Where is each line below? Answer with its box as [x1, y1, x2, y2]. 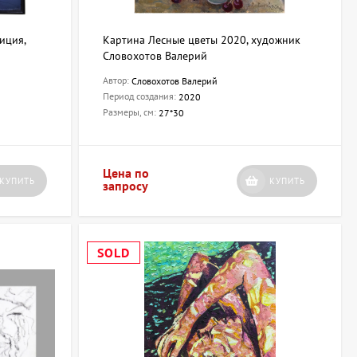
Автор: [102, 74, 131, 87]
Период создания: [102, 90, 178, 103]
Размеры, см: [102, 106, 159, 119]
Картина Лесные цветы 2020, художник [102, 33, 300, 48]
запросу [102, 178, 148, 194]
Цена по [102, 165, 149, 182]
